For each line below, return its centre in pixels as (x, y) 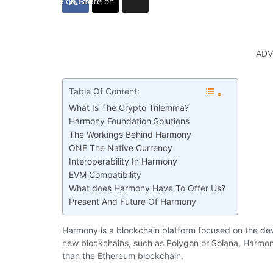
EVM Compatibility (105, 174)
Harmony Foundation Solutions (129, 121)
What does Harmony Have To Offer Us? (147, 188)
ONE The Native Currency (121, 147)
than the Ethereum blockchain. (123, 255)
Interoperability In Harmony (123, 161)
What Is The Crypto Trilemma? (129, 107)
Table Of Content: (104, 91)
